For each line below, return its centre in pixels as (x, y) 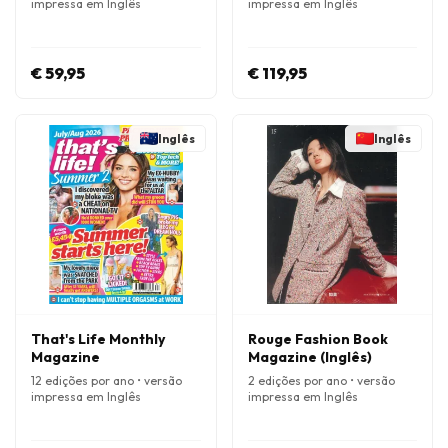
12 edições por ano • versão (106, 380)
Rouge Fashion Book (317, 339)
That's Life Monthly (98, 339)
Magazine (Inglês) (309, 357)
